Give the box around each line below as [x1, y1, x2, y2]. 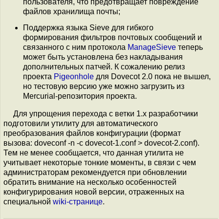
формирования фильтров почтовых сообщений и [23, 33, 202, 42]
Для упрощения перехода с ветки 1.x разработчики [13, 109, 198, 118]
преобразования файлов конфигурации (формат [3, 129, 181, 137]
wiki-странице [53, 197, 103, 206]
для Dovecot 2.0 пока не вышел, [94, 72, 211, 81]
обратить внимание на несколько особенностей [3, 177, 176, 186]
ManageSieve [128, 43, 176, 51]
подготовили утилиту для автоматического [3, 119, 158, 128]
